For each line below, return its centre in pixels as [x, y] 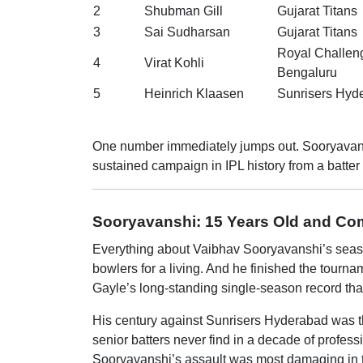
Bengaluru [307, 73]
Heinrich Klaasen [194, 94]
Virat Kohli [174, 63]
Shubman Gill [184, 11]
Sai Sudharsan [187, 32]
